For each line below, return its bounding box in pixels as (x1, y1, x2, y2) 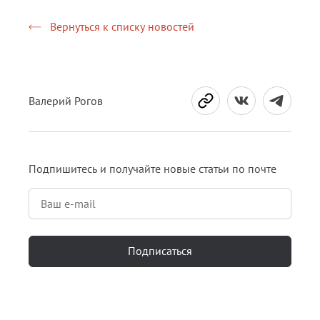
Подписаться (128, 244, 192, 259)
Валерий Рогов (29, 94, 103, 109)
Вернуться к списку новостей (50, 19, 194, 34)
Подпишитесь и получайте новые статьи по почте (29, 161, 276, 176)
